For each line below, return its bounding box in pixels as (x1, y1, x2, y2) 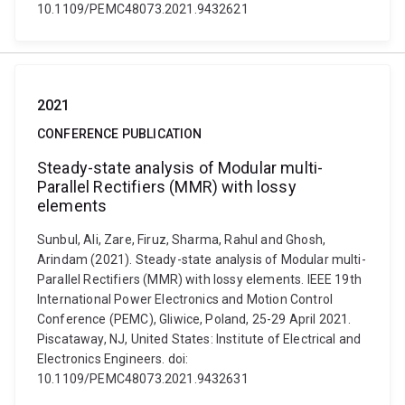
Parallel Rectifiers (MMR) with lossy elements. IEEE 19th (37, 272, 362, 287)
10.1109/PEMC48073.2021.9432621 (37, 2, 249, 16)
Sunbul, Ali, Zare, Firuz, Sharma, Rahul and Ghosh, (37, 232, 326, 247)
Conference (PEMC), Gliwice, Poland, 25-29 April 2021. (37, 312, 352, 326)
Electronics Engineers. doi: (37, 352, 189, 366)
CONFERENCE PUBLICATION (37, 127, 202, 141)
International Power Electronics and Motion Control (37, 292, 334, 306)
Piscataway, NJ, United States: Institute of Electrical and (37, 332, 362, 346)
